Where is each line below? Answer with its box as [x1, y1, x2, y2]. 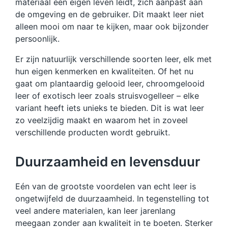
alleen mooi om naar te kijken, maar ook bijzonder [15, 21, 209, 32]
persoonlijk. [15, 33, 60, 44]
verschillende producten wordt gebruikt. [15, 127, 170, 137]
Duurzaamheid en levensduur [15, 153, 200, 169]
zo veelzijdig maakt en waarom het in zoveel [15, 115, 188, 125]
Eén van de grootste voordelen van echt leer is [15, 181, 196, 191]
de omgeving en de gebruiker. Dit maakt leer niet [15, 9, 204, 19]
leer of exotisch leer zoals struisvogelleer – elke [15, 90, 199, 101]
